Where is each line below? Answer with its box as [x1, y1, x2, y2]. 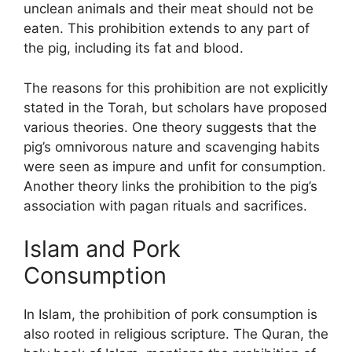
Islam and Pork [24, 235, 181, 263]
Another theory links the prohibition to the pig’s [24, 178, 317, 194]
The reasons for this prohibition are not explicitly [24, 79, 328, 96]
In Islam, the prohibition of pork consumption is [24, 306, 317, 323]
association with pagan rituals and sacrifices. [24, 197, 307, 214]
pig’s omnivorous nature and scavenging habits [24, 138, 320, 155]
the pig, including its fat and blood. [24, 40, 244, 57]
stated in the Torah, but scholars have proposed [24, 99, 328, 115]
